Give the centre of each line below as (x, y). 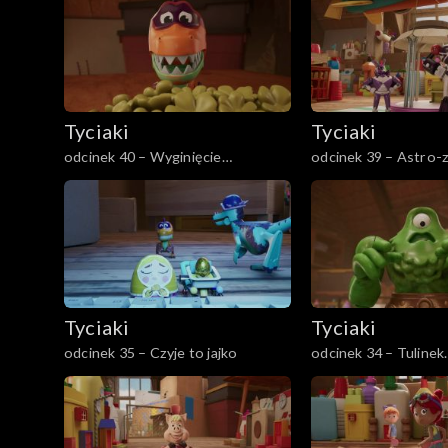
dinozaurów (103, 177)
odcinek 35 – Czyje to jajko (151, 352)
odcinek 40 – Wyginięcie (143, 156)
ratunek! (339, 177)
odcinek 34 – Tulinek (378, 352)
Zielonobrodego (365, 373)
